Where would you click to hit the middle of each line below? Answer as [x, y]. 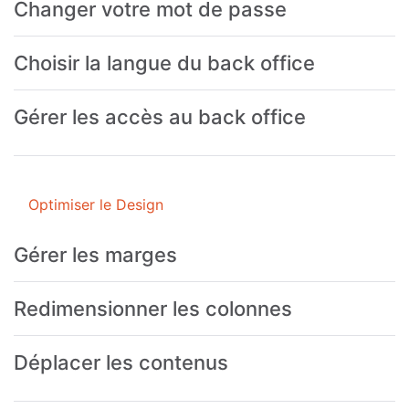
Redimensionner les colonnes [153, 308]
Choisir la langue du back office [164, 63]
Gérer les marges [95, 254]
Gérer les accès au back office [160, 116]
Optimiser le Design [96, 204]
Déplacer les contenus [121, 362]
